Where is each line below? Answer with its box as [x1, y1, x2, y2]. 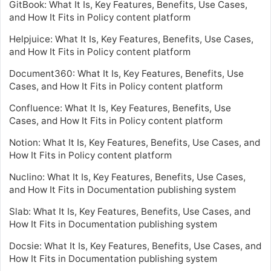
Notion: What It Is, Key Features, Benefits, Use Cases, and [9, 136, 260, 148]
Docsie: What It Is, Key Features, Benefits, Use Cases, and [9, 240, 261, 252]
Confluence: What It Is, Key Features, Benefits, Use [9, 102, 231, 114]
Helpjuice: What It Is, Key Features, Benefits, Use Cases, [9, 33, 253, 45]
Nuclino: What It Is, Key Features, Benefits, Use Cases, [9, 171, 246, 183]
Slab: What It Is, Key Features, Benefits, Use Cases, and [9, 205, 250, 217]
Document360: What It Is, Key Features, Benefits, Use [9, 67, 244, 79]
